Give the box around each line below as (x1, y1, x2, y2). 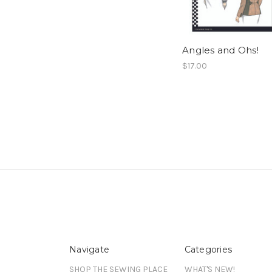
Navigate (69, 244, 109, 256)
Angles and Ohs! (182, 44, 259, 56)
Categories (184, 244, 232, 256)
